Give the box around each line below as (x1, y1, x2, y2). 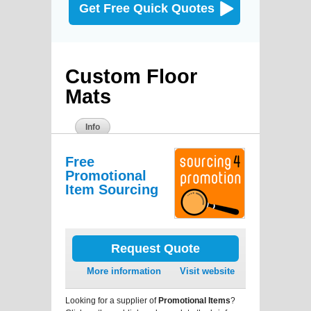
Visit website (180, 265, 235, 276)
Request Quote (111, 241, 200, 255)
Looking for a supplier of (65, 295, 158, 305)
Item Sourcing (65, 181, 158, 197)
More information (87, 265, 161, 276)
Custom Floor (65, 65, 197, 87)
